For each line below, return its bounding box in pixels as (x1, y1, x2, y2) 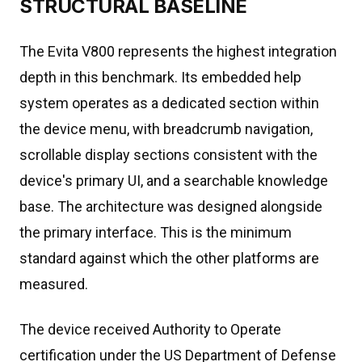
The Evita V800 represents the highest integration (19, 43, 337, 60)
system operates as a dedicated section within (19, 95, 319, 112)
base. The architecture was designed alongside (19, 198, 322, 215)
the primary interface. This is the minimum (19, 224, 292, 241)
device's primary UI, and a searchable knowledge (19, 172, 328, 189)
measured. (19, 276, 88, 293)
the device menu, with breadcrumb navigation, (19, 120, 313, 137)
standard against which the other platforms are (19, 250, 319, 267)
